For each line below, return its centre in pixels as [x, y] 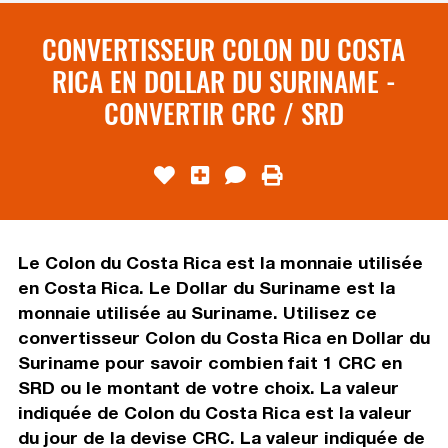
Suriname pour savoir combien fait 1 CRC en [209, 362]
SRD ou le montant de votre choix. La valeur [208, 387]
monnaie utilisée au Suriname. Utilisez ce [197, 312]
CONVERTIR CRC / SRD [223, 112]
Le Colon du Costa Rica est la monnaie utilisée [220, 262]
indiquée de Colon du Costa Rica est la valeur [214, 412]
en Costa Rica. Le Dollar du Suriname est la [206, 287]
